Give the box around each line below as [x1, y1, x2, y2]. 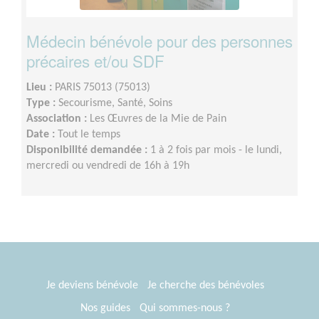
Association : [26, 113, 90, 125]
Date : [26, 129, 58, 141]
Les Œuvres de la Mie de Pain [90, 113, 226, 125]
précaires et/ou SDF [26, 49, 164, 73]
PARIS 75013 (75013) [55, 82, 150, 94]
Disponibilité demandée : [26, 145, 150, 157]
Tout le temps [58, 129, 120, 141]
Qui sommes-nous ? [139, 303, 230, 315]
